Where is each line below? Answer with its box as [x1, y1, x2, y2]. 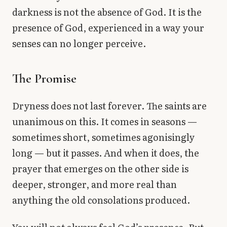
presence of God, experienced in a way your [12, 21, 204, 35]
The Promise [12, 70, 77, 87]
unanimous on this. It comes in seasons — [12, 115, 197, 129]
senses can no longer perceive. [12, 36, 146, 51]
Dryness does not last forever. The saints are [12, 99, 207, 113]
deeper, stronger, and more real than [12, 177, 177, 192]
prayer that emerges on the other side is [12, 162, 188, 176]
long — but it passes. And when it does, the [12, 146, 199, 160]
